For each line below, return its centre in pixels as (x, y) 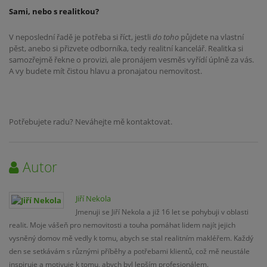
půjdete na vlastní (212, 37)
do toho (167, 37)
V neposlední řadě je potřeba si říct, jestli (81, 37)
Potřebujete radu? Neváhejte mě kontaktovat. (91, 122)
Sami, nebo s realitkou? (54, 11)
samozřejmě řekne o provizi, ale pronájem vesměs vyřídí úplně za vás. (131, 59)
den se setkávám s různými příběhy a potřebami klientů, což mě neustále (129, 251)
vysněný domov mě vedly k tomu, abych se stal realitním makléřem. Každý (131, 238)
